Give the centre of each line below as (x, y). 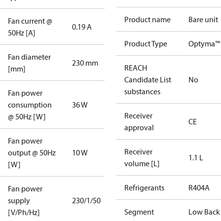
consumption (30, 105)
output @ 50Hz (32, 152)
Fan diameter (29, 57)
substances (142, 91)
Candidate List (148, 79)
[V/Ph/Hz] (24, 212)
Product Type (146, 43)
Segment (139, 212)
